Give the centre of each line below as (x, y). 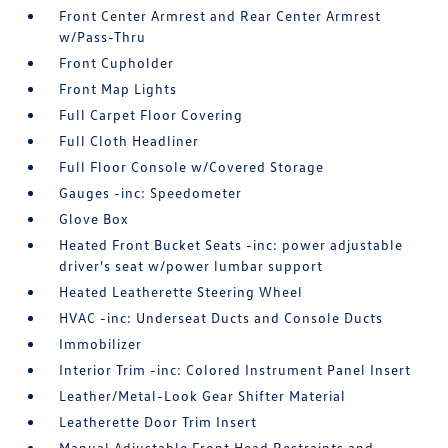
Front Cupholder (117, 62)
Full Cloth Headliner (129, 140)
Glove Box (94, 218)
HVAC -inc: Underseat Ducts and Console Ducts (221, 317)
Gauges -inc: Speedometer (151, 192)
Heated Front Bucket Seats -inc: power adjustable (231, 244)
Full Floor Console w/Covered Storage (192, 166)
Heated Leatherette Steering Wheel (181, 291)
